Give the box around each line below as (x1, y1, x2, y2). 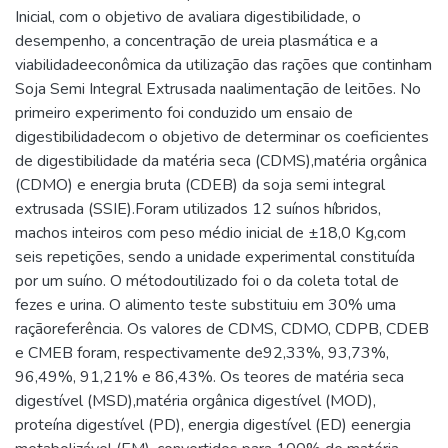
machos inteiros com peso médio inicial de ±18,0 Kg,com (15, 221, 406, 244)
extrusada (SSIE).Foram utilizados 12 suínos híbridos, (15, 197, 381, 220)
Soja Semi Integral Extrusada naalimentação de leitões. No (15, 77, 421, 100)
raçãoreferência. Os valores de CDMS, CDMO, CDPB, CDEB (15, 317, 429, 340)
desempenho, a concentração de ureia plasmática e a (15, 29, 378, 52)
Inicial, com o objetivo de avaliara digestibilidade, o (15, 5, 361, 28)
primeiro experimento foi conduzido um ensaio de (15, 101, 353, 124)
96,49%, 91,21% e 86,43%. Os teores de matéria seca (15, 365, 404, 388)
